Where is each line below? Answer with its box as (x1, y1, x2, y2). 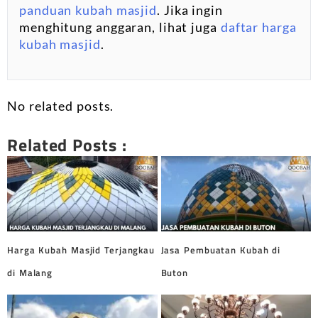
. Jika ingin (157, 1, 223, 18)
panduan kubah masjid (19, 1, 157, 18)
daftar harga (220, 18, 297, 35)
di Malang (7, 265, 53, 280)
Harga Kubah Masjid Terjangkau (7, 242, 155, 257)
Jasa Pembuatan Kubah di (160, 242, 281, 257)
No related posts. (7, 97, 114, 114)
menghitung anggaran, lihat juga (19, 18, 221, 35)
